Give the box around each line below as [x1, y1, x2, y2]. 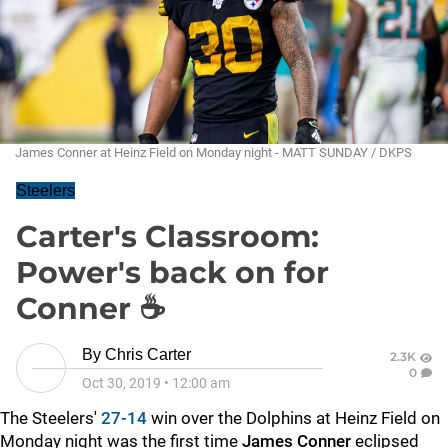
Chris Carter [105, 346, 191, 363]
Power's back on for [16, 254, 329, 291]
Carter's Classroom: [16, 218, 319, 255]
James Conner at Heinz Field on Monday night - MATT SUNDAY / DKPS [15, 145, 412, 160]
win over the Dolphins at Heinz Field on [147, 408, 440, 428]
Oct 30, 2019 [82, 375, 161, 391]
